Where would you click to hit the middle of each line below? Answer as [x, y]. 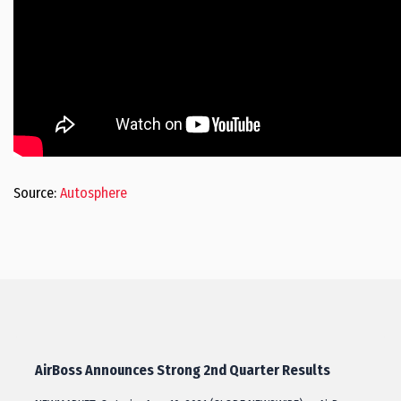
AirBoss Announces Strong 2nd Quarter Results [183, 370]
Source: [37, 193]
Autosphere [94, 193]
